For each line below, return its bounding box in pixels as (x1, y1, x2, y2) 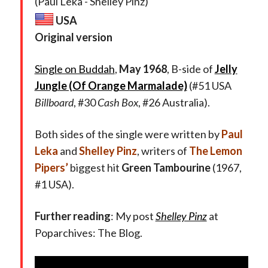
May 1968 (118, 62, 167, 75)
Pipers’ (34, 160, 68, 174)
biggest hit (68, 160, 121, 174)
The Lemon (188, 144, 242, 157)
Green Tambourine (121, 160, 211, 174)
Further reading (34, 209, 111, 223)
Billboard (34, 95, 74, 109)
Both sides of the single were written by (34, 127, 221, 141)
